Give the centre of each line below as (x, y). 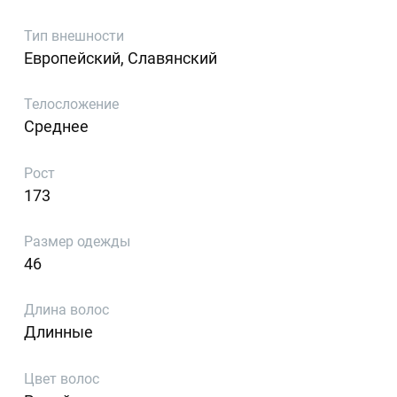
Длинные (59, 332)
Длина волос (67, 310)
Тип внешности (74, 35)
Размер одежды (78, 242)
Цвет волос (62, 378)
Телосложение (72, 105)
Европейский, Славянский (121, 58)
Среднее (57, 127)
